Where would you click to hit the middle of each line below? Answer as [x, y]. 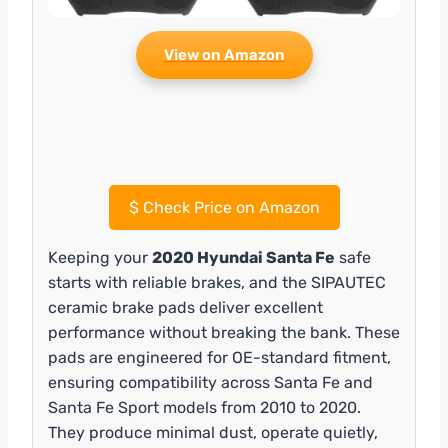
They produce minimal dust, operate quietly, [213, 432]
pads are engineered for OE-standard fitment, [219, 357]
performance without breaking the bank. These [224, 332]
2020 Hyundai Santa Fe [243, 257]
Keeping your [100, 257]
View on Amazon [224, 54]
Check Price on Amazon [229, 207]
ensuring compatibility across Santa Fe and [210, 382]
